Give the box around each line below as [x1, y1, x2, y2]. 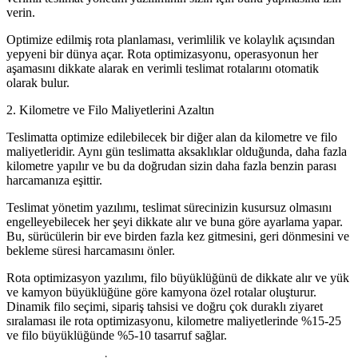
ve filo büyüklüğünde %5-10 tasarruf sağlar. [6, 328, 227, 342]
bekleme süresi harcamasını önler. [6, 243, 175, 257]
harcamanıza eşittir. [6, 173, 102, 187]
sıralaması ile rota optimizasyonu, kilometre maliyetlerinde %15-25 [6, 313, 341, 328]
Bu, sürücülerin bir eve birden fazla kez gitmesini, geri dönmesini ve [6, 229, 349, 243]
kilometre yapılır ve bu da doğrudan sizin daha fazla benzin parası [6, 158, 336, 173]
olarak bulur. [6, 75, 70, 89]
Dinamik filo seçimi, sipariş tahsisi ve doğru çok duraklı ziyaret [6, 299, 323, 313]
